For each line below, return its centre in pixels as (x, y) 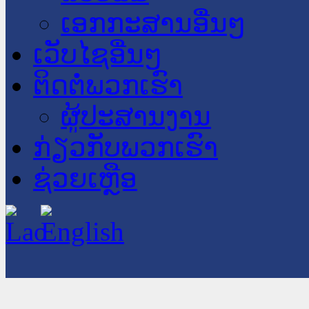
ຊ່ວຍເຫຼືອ (85, 178)
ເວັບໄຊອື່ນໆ (98, 54)
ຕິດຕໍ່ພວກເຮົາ (108, 85)
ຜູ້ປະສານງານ (136, 116)
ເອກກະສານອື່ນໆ (153, 23)
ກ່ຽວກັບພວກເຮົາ (126, 147)
